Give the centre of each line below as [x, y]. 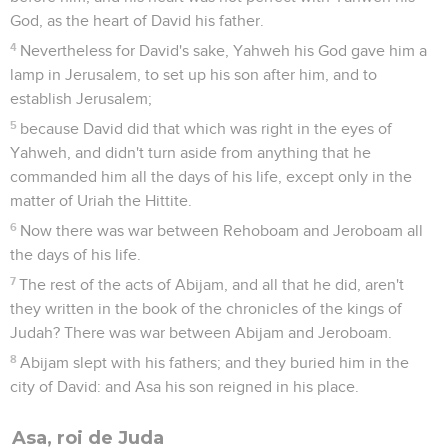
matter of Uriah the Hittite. [101, 200]
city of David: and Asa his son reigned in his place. [184, 386]
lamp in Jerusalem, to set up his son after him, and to [193, 74]
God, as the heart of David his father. [137, 20]
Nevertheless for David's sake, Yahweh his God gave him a [224, 50]
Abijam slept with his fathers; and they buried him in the [215, 362]
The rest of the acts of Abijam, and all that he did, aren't [212, 284]
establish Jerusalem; [81, 98]
